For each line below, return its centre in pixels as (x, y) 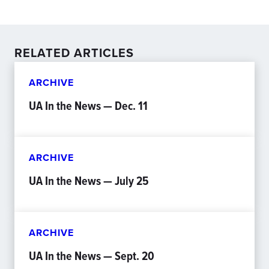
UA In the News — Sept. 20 (92, 256)
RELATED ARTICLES (74, 53)
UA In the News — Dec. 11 (88, 106)
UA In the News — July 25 (89, 181)
